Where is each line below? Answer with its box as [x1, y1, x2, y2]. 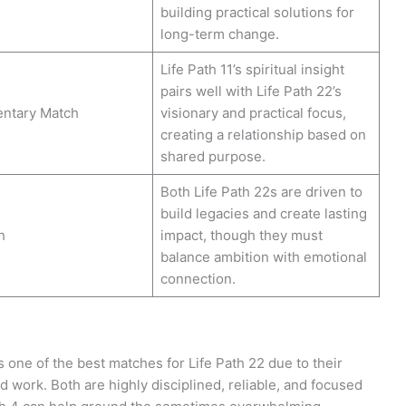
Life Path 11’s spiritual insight [159, 60, 344, 78]
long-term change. [159, 24, 279, 43]
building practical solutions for [159, 3, 354, 21]
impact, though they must [159, 226, 323, 244]
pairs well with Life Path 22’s [159, 82, 342, 100]
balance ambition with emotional [159, 247, 367, 266]
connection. [159, 269, 236, 287]
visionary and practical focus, [159, 103, 346, 121]
